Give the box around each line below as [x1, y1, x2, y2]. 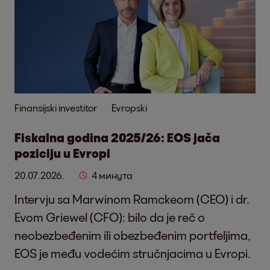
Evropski [111, 102, 147, 113]
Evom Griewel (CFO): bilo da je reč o [14, 210, 205, 224]
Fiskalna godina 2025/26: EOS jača [14, 130, 220, 145]
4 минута [92, 169, 133, 181]
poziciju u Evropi [14, 146, 110, 160]
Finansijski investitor [14, 102, 97, 113]
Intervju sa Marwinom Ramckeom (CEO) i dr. [14, 192, 250, 206]
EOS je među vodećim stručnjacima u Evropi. [14, 246, 251, 260]
